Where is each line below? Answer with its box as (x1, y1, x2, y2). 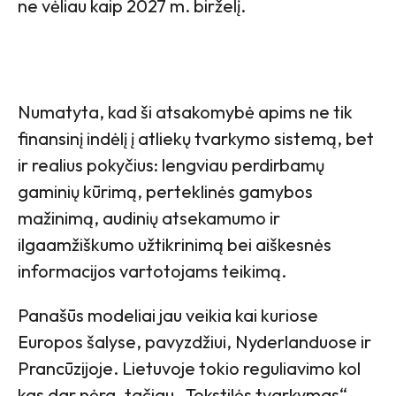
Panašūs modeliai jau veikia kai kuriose (18, 304, 318, 327)
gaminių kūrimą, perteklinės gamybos (18, 180, 313, 203)
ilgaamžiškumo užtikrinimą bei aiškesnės (18, 233, 331, 256)
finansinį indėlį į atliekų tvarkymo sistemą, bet (18, 127, 374, 150)
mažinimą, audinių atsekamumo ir (18, 207, 280, 230)
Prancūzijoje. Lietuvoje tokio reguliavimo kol (18, 357, 361, 380)
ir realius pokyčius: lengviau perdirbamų (18, 154, 324, 177)
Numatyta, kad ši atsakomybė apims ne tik (18, 101, 353, 124)
